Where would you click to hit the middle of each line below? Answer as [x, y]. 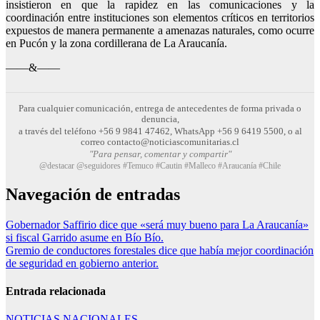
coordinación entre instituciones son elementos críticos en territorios [160, 17]
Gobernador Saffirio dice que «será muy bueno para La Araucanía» [157, 224]
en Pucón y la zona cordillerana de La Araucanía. [116, 43]
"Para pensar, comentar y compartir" [160, 154]
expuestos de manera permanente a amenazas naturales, [132, 30]
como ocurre [286, 30]
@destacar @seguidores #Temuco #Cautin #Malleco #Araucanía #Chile [160, 165]
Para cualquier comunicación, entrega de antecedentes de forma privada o [160, 108]
